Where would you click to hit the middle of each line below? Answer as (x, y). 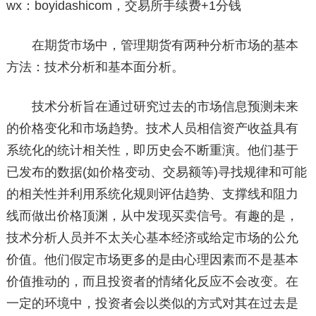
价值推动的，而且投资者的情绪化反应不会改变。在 (152, 281)
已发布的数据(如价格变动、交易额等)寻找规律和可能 (156, 172)
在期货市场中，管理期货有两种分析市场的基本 (152, 45)
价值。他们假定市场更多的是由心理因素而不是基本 (152, 260)
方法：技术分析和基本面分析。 (95, 67)
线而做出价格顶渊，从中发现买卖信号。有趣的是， (152, 216)
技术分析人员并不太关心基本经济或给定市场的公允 (152, 238)
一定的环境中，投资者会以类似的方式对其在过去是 (152, 303)
